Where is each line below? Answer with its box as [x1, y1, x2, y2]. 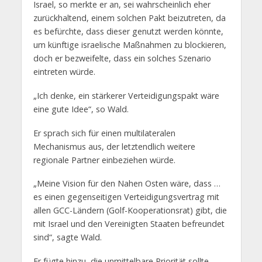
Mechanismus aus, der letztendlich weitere [33, 140, 195, 152]
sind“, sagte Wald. [33, 232, 102, 243]
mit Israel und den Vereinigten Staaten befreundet [33, 218, 225, 230]
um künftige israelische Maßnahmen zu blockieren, [33, 39, 226, 50]
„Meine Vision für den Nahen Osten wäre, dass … [33, 178, 220, 189]
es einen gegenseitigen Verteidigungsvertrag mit [33, 191, 219, 203]
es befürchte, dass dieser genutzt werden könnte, [33, 25, 223, 37]
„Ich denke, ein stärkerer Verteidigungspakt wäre [33, 89, 219, 101]
